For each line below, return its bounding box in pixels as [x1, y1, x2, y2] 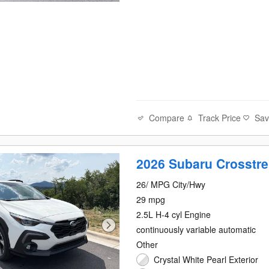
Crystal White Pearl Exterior [154, 253, 259, 266]
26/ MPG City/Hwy [136, 178, 206, 191]
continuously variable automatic [136, 223, 256, 236]
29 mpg [136, 193, 166, 206]
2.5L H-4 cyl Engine [136, 208, 211, 221]
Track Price [198, 112, 241, 124]
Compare [149, 111, 185, 124]
